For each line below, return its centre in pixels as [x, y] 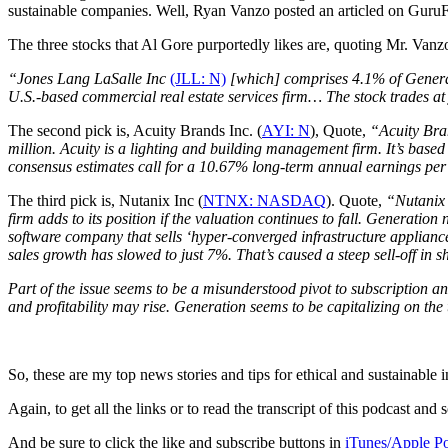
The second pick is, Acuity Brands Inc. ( [135, 130]
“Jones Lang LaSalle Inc [89, 78]
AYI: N [286, 130]
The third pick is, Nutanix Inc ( [105, 200]
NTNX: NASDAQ [264, 200]
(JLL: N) [198, 78]
